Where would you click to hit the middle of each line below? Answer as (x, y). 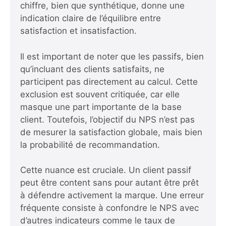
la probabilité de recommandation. (90, 145)
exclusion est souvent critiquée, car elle (100, 94)
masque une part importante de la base (101, 107)
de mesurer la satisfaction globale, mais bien (111, 132)
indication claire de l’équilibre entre (91, 18)
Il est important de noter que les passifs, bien (112, 56)
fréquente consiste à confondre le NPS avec (109, 208)
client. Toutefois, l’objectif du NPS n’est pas (107, 119)
